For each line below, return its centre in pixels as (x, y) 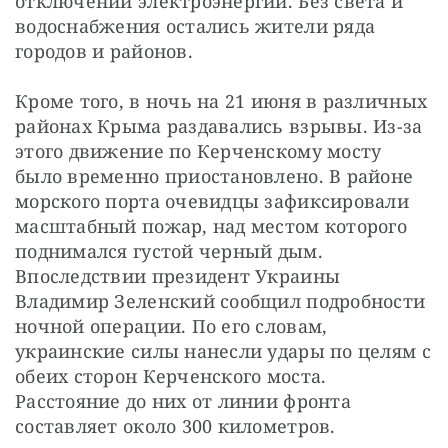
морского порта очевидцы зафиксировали (212, 200)
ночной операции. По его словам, (171, 325)
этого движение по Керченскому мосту (198, 150)
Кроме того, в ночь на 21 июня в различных (221, 100)
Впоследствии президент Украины (178, 275)
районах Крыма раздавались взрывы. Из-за (219, 125)
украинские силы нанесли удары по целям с (223, 350)
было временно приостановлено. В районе (214, 175)
